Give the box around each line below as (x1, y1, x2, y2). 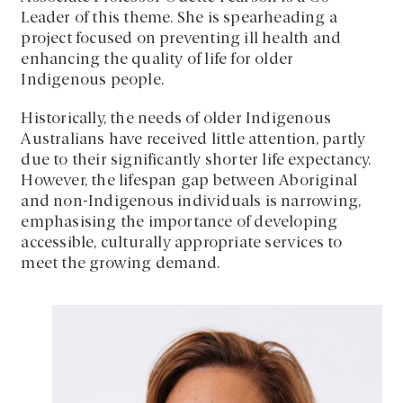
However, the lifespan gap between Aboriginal (21, 174, 358, 190)
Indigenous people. (21, 73, 165, 89)
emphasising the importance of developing (21, 215, 338, 231)
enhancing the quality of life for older (21, 52, 294, 68)
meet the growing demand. (21, 256, 220, 273)
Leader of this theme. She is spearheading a (21, 11, 338, 27)
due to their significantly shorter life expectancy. (21, 153, 372, 169)
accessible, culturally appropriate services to (21, 236, 343, 252)
